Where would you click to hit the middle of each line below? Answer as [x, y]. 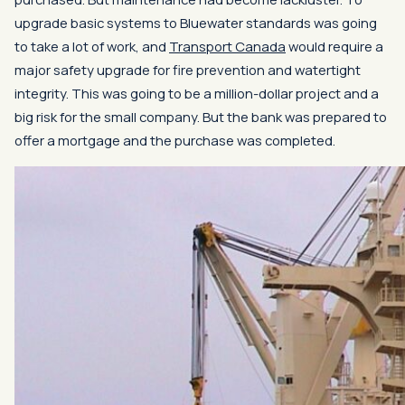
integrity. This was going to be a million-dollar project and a [197, 94]
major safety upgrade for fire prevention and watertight [188, 70]
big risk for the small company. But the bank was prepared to [201, 117]
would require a [334, 47]
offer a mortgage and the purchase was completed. [175, 141]
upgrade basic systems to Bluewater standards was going [196, 23]
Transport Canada [227, 47]
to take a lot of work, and [92, 47]
